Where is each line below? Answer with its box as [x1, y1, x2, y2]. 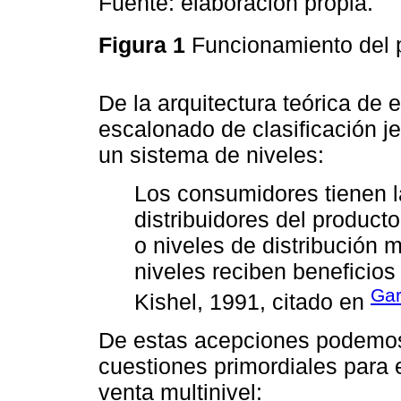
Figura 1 [98, 31, 192, 57]
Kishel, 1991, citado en [134, 289, 371, 315]
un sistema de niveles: [98, 142, 324, 168]
